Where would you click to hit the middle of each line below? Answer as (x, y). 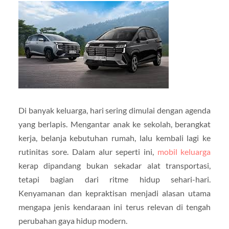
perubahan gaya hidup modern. (73, 221)
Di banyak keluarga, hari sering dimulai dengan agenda (114, 110)
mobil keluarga (184, 152)
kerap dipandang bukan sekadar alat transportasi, (114, 166)
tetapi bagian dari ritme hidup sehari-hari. (114, 179)
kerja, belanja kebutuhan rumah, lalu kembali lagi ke (114, 138)
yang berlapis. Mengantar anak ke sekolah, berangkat (114, 124)
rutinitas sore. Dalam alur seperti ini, (88, 152)
